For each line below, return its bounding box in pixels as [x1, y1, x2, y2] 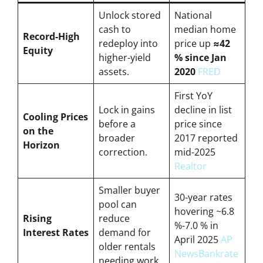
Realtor [174, 159, 207, 173]
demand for [99, 225, 151, 239]
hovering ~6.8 [174, 204, 234, 218]
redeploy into [99, 36, 158, 50]
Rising [23, 211, 52, 225]
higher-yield [99, 50, 151, 64]
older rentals [99, 240, 156, 253]
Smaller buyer [99, 183, 160, 197]
